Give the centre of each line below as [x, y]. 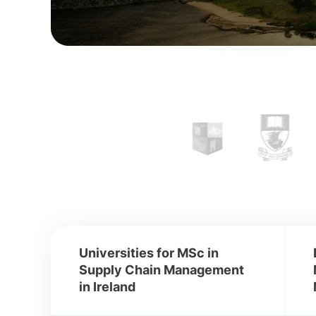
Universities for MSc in [149, 253]
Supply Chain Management [162, 270]
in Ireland [107, 287]
